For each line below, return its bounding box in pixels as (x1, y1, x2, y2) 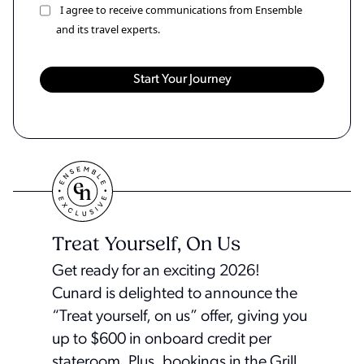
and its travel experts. (56, 21, 160, 37)
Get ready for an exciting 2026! (52, 262, 260, 279)
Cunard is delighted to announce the (52, 285, 297, 302)
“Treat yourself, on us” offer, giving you (52, 308, 307, 325)
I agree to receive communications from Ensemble (60, 2, 302, 17)
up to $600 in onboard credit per (52, 331, 271, 348)
